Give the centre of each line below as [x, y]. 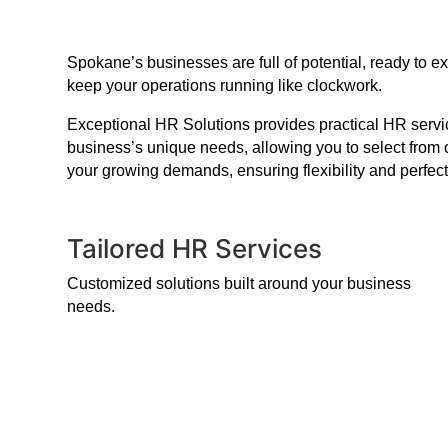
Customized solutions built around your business [239, 283]
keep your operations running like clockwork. [225, 85]
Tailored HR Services [195, 248]
